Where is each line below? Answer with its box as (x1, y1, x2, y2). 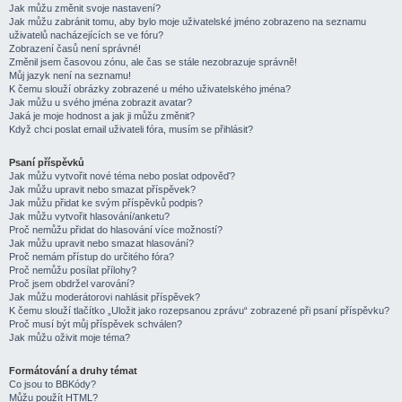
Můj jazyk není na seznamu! (9, 70, 131, 81)
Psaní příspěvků (9, 157, 84, 168)
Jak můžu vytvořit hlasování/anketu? (9, 211, 170, 222)
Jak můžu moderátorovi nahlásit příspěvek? (9, 292, 200, 302)
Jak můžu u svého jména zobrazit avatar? (9, 97, 192, 108)
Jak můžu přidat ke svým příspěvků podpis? (9, 197, 203, 208)
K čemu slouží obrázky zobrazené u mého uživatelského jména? (9, 83, 291, 94)
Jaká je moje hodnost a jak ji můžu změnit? (9, 110, 195, 121)
